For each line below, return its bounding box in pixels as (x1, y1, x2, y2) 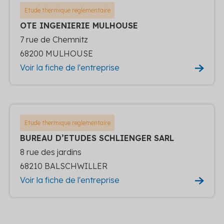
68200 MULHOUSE (20, 48, 93, 58)
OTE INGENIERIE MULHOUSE (20, 20, 138, 30)
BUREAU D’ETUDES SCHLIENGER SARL (20, 132, 174, 143)
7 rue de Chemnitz (20, 34, 88, 44)
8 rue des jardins (20, 146, 81, 157)
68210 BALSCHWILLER (20, 160, 107, 171)
